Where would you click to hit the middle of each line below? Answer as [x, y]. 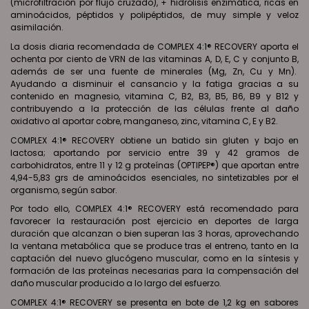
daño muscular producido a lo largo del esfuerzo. [116, 283]
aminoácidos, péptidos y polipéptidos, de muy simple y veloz [154, 15]
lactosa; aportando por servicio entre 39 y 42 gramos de [154, 152]
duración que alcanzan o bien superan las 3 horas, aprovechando [154, 234]
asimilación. [37, 28]
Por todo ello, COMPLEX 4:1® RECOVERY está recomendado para [154, 209]
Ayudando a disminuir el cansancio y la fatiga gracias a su [154, 84]
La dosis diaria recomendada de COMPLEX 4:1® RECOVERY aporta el [154, 47]
